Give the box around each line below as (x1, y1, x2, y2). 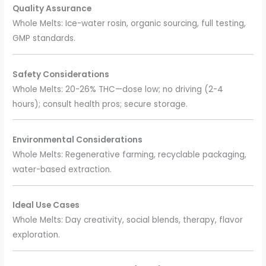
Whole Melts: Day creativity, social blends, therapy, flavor (12, 214, 243, 226)
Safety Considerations (12, 68, 110, 80)
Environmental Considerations (12, 134, 143, 145)
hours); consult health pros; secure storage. (12, 98, 188, 110)
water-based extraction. (12, 163, 112, 175)
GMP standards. (12, 33, 76, 45)
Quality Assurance (12, 3, 92, 15)
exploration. (12, 229, 61, 241)
